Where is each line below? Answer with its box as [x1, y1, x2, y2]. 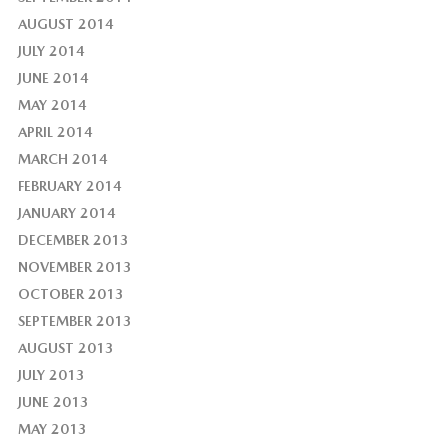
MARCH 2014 [17, 151, 108, 168]
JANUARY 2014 [17, 205, 116, 222]
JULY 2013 [17, 367, 85, 384]
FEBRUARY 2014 [17, 178, 122, 195]
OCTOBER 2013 [17, 286, 124, 303]
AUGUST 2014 [17, 16, 114, 33]
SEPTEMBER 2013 [17, 313, 132, 330]
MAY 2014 [17, 97, 87, 114]
